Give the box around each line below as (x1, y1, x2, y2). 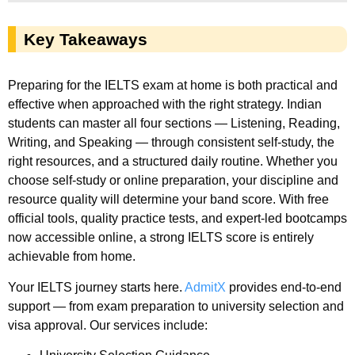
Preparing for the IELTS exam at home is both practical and (8, 78, 338, 93)
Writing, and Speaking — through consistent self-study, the (8, 136, 334, 150)
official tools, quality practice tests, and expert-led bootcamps (8, 212, 347, 226)
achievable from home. (8, 250, 136, 264)
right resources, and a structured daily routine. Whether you (8, 155, 338, 169)
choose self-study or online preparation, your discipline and (8, 174, 338, 188)
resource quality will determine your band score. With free (8, 193, 329, 207)
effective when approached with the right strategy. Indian (8, 97, 322, 112)
